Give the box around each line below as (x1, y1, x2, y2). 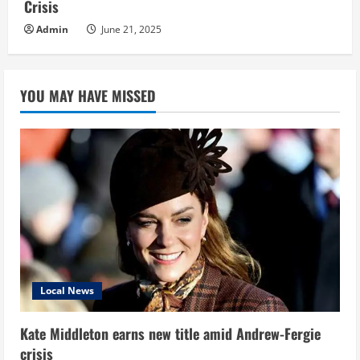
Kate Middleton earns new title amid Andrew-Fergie (20, 322, 321, 344)
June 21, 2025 (99, 22, 162, 37)
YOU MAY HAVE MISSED (20, 85, 156, 107)
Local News (40, 283, 94, 297)
